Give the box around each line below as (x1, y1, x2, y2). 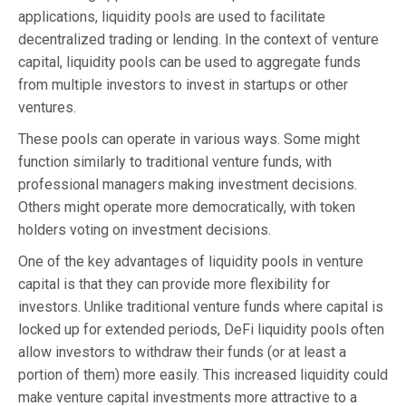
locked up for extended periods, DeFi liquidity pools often (18, 320, 384, 338)
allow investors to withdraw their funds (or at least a (18, 343, 346, 361)
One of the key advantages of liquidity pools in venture (18, 252, 363, 270)
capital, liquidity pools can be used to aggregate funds (18, 53, 361, 71)
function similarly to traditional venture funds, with (18, 152, 332, 170)
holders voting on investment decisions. (18, 220, 271, 238)
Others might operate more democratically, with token (18, 198, 355, 216)
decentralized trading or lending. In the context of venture (18, 30, 379, 48)
